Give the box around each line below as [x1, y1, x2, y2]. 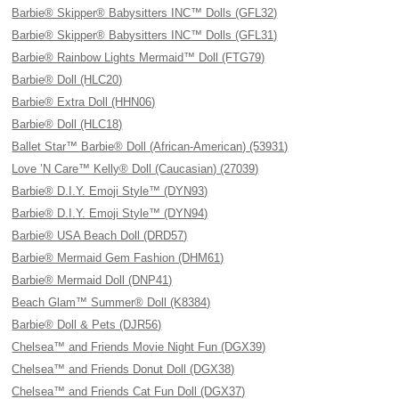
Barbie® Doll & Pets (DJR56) [12, 318, 162, 331]
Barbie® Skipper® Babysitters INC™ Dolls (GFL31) [12, 28, 278, 42]
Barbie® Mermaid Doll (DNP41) [12, 273, 173, 287]
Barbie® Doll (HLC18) [12, 118, 123, 131]
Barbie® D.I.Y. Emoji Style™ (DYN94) [12, 207, 208, 220]
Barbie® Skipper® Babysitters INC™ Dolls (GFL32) [12, 6, 278, 20]
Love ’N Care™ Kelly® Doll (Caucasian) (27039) [12, 162, 259, 175]
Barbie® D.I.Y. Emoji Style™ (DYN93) [12, 184, 208, 198]
